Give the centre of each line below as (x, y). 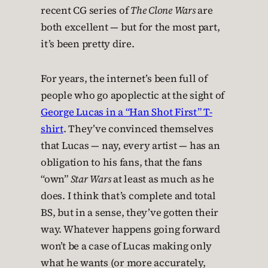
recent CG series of (86, 10)
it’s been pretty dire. (88, 44)
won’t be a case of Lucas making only (126, 246)
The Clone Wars (163, 10)
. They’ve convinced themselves (138, 129)
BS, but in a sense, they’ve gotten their (130, 213)
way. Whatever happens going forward (130, 229)
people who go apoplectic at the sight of (133, 95)
